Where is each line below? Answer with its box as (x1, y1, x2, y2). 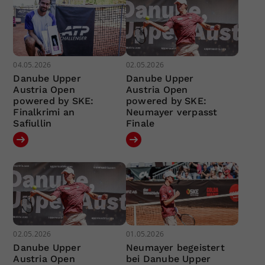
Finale (125, 117, 155, 129)
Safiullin (13, 117, 52, 129)
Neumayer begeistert (125, 242, 225, 254)
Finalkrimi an (13, 106, 75, 118)
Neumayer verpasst (125, 106, 218, 118)
